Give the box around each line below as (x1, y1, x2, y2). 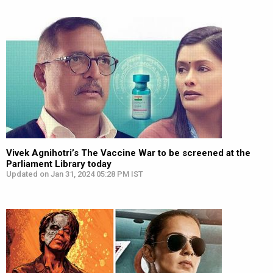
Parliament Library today (6, 158, 112, 169)
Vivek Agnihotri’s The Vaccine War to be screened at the (6, 147, 250, 158)
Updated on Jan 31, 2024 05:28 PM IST (6, 169, 143, 179)
